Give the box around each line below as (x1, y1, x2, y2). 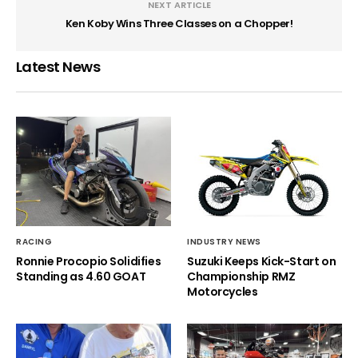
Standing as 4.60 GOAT (16, 268, 146, 284)
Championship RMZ (187, 268, 296, 284)
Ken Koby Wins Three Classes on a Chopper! (65, 16, 293, 32)
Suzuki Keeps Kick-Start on (187, 253, 336, 269)
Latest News (16, 57, 101, 78)
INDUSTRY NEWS (187, 235, 261, 248)
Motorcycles (187, 283, 258, 300)
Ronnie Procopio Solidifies (16, 253, 161, 269)
